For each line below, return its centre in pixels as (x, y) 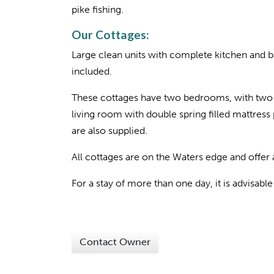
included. (92, 71)
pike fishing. (98, 9)
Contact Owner (115, 242)
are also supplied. (109, 131)
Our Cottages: (110, 35)
